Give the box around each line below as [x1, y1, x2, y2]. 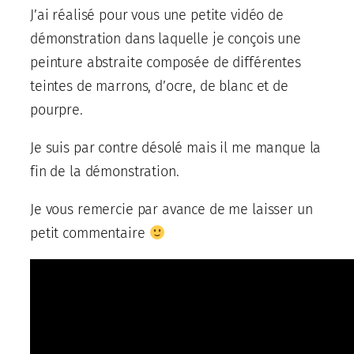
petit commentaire [30, 224, 149, 242]
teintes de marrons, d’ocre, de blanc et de [30, 77, 288, 95]
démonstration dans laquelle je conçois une [30, 29, 301, 47]
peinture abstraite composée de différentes [30, 53, 301, 71]
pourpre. [30, 100, 83, 119]
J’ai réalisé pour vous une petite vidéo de [30, 6, 284, 24]
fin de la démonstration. [30, 162, 179, 180]
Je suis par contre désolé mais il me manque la [30, 138, 322, 156]
